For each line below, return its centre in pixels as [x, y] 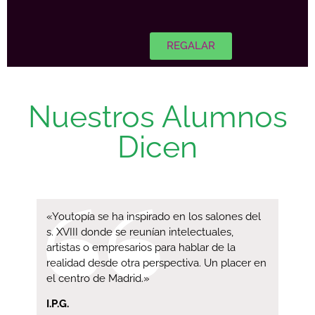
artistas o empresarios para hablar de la [141, 247]
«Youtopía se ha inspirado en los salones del [154, 216]
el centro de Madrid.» [98, 278]
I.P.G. [58, 304]
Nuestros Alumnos [157, 116]
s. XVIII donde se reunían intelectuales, [140, 232]
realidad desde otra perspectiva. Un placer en [156, 263]
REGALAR [191, 45]
